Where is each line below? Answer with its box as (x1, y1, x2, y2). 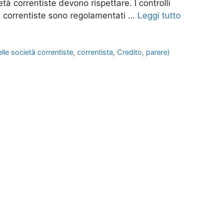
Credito (117, 48, 142, 57)
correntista (77, 48, 113, 57)
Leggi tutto (137, 10, 181, 21)
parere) (146, 48, 170, 57)
